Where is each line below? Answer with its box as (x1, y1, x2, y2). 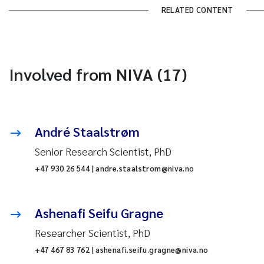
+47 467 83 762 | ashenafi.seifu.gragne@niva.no (34, 245, 209, 255)
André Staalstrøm (34, 123, 140, 140)
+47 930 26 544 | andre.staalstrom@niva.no (34, 163, 194, 174)
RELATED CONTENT (161, 5, 233, 15)
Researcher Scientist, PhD (34, 226, 150, 240)
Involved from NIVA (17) (8, 63, 187, 85)
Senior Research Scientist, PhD (34, 144, 171, 159)
